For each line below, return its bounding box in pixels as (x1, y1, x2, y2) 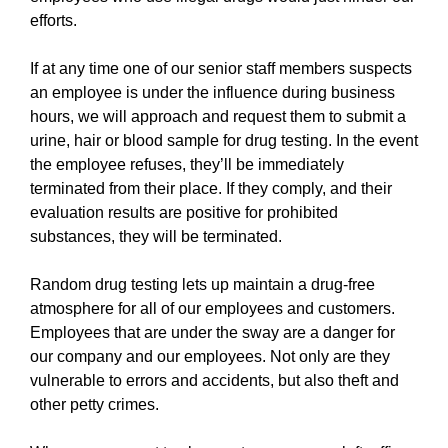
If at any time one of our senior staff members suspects (30, 60, 412, 77)
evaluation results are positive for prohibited (30, 204, 338, 221)
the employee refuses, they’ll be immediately (30, 156, 344, 173)
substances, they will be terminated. (30, 228, 282, 245)
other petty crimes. (30, 396, 159, 413)
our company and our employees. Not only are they (30, 348, 390, 365)
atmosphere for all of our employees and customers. (30, 300, 395, 317)
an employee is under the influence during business (30, 84, 395, 101)
